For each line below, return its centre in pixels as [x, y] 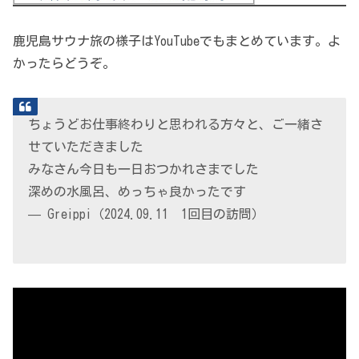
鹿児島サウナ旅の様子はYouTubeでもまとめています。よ [177, 41]
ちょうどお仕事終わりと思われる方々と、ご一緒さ [176, 125]
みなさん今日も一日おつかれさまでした [144, 169]
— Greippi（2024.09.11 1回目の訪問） [147, 214]
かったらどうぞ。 [64, 64]
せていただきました [86, 147]
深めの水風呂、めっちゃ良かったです [137, 192]
